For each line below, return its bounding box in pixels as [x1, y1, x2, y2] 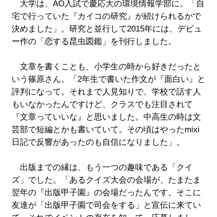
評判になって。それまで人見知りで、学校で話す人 [11, 87, 201, 97]
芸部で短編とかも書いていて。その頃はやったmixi [11, 125, 200, 135]
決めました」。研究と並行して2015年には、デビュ [11, 24, 202, 34]
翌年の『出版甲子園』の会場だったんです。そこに [11, 188, 201, 198]
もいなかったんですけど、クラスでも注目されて [11, 100, 193, 109]
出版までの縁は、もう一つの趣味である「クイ [11, 163, 193, 172]
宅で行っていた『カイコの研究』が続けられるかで [11, 12, 201, 21]
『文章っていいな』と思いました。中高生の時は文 [11, 112, 201, 122]
